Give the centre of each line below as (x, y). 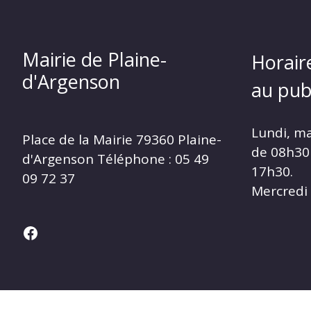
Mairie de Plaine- (94, 59)
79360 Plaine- (177, 139)
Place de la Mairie (77, 139)
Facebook (58, 232)
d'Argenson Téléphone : (99, 159)
